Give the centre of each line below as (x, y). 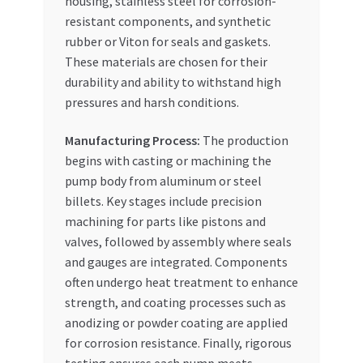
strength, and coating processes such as (175, 303)
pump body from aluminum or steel (163, 181)
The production (244, 141)
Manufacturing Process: (132, 141)
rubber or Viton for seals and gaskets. (167, 41)
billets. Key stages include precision (163, 201)
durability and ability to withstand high (173, 81)
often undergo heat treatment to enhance (181, 282)
